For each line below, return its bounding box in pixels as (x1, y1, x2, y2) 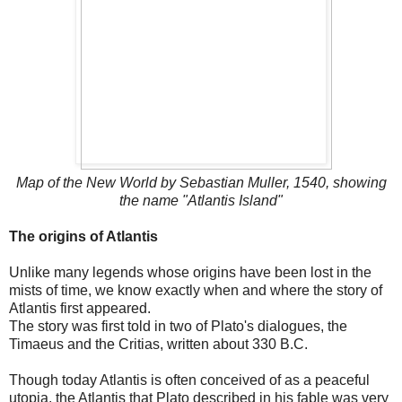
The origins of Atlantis (9, 228, 158, 244)
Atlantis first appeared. (9, 300, 151, 316)
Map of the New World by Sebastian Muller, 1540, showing (15, 174, 387, 190)
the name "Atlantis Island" (119, 192, 283, 208)
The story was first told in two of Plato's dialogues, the (9, 318, 347, 334)
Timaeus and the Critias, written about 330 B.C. (9, 336, 308, 352)
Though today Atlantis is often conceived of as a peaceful (9, 371, 370, 388)
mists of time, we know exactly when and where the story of (9, 282, 382, 298)
